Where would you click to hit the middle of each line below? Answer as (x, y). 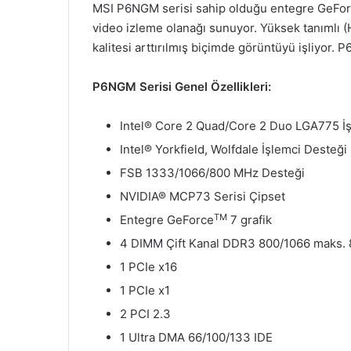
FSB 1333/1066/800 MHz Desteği (212, 173)
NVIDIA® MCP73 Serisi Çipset (203, 197)
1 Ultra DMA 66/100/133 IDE (196, 338)
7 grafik (250, 220)
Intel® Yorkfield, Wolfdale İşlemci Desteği (233, 150)
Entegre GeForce (167, 220)
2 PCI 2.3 (145, 314)
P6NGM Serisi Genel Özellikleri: (182, 87)
